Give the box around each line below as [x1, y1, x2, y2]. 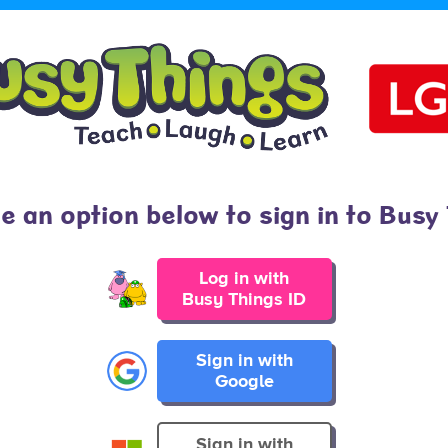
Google [214, 370, 274, 392]
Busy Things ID [182, 288, 306, 310]
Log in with [199, 267, 289, 289]
